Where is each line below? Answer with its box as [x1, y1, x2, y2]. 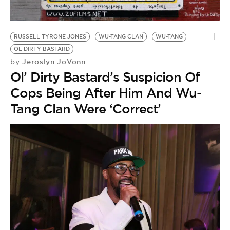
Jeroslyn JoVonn [20, 57, 86, 67]
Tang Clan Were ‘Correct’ [10, 101, 161, 118]
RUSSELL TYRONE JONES [14, 33, 86, 41]
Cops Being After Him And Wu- [10, 85, 201, 102]
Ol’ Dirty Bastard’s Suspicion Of [10, 69, 200, 86]
